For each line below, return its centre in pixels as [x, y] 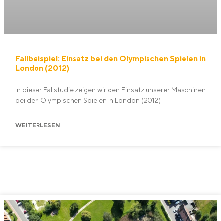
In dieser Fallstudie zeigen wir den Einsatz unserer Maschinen [110, 90]
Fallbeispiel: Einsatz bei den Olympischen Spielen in [110, 59]
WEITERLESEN [38, 125]
